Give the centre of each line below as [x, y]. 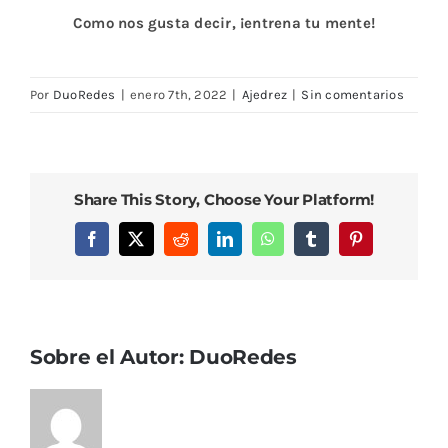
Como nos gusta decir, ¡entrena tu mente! [224, 22]
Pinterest [382, 245]
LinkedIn [253, 245]
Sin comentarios [352, 94]
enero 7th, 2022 [178, 94]
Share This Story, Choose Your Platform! [224, 200]
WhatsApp [301, 245]
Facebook [122, 245]
